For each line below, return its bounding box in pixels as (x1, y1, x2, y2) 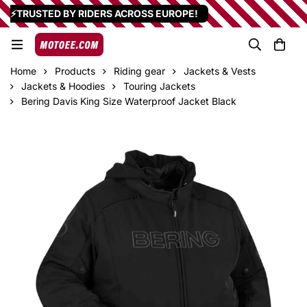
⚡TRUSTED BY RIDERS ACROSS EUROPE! (10, 8, 198, 19)
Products (55, 65, 95, 77)
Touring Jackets (123, 80, 195, 92)
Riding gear (114, 65, 165, 77)
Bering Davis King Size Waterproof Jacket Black (21, 95, 236, 107)
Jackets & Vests (184, 65, 256, 77)
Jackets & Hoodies (21, 80, 105, 92)
